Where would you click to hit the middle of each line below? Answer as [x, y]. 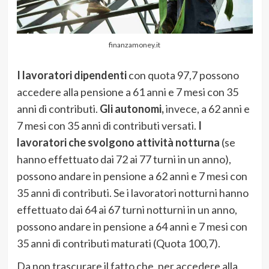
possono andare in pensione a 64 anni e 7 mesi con [132, 227]
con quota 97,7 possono [183, 75]
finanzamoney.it [134, 45]
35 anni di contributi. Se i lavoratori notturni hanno [132, 193]
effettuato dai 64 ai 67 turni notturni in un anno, [127, 210]
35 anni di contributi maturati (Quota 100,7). [118, 243]
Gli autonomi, [131, 109]
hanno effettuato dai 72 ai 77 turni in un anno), [124, 159]
